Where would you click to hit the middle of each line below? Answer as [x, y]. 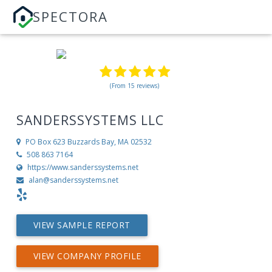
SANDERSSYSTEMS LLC [90, 120]
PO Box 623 [45, 142]
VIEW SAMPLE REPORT [82, 225]
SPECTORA [71, 16]
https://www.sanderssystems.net [83, 168]
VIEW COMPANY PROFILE [87, 256]
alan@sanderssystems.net [73, 180]
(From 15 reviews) [135, 86]
